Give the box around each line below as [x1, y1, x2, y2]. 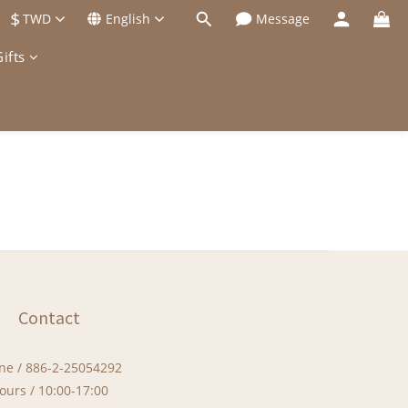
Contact [17, 305, 80, 329]
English [106, 10, 150, 27]
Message [256, 10, 310, 27]
